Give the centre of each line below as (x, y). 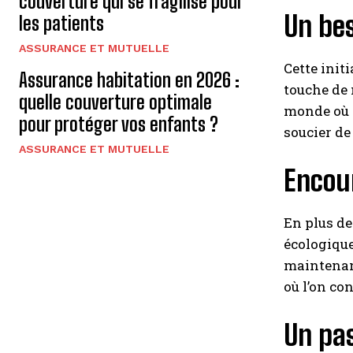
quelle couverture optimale (115, 102)
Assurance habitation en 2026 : (129, 80)
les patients (61, 23)
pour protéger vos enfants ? (119, 124)
